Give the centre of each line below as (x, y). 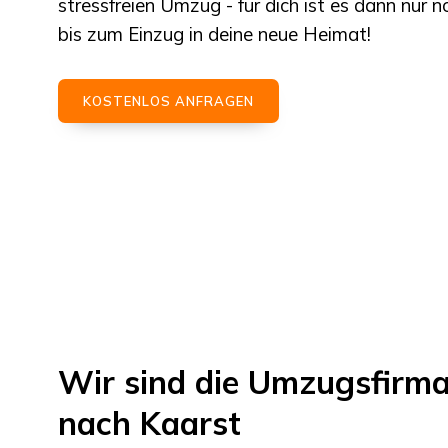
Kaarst (190, 422)
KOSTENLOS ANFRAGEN (168, 101)
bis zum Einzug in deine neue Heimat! (214, 34)
